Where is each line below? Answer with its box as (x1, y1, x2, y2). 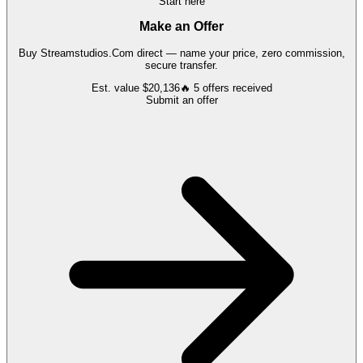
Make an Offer (139, 19, 224, 34)
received (228, 82, 272, 95)
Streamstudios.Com (40, 47, 134, 60)
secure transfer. (145, 59, 218, 72)
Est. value (91, 82, 143, 95)
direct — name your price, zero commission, (133, 47, 345, 60)
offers (202, 82, 229, 95)
